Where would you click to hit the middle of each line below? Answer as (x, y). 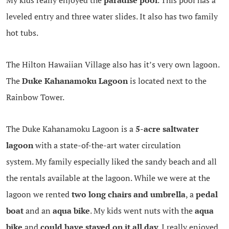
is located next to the (167, 81)
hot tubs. (22, 32)
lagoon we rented (39, 194)
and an (38, 210)
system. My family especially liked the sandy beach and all (111, 161)
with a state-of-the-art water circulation (107, 145)
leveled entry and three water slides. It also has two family (112, 16)
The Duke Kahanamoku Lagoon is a (71, 129)
